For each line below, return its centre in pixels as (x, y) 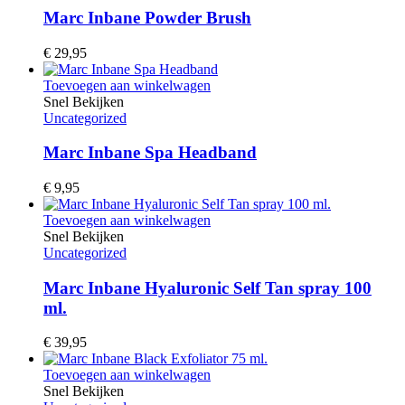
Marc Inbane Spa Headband (150, 153)
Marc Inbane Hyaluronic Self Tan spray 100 (207, 287)
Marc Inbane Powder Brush (147, 17)
